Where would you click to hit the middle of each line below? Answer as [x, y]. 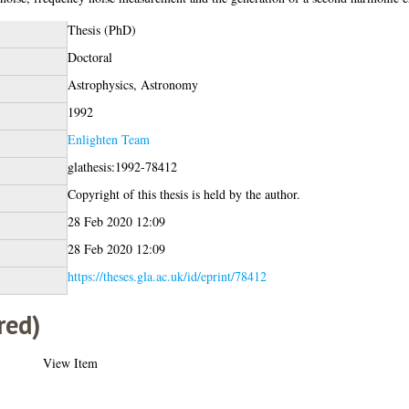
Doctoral [89, 57]
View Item [70, 362]
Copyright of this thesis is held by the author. [184, 194]
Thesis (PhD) [101, 29]
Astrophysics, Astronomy [132, 84]
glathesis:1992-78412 [122, 166]
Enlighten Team [108, 139]
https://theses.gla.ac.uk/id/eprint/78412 [167, 276]
